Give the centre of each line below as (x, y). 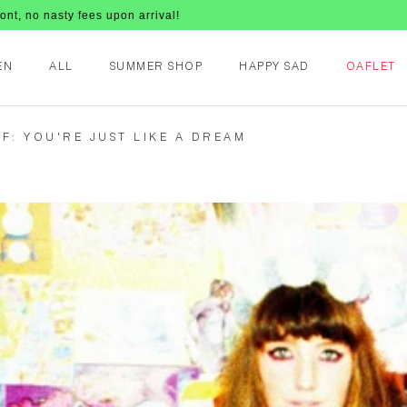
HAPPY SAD (274, 67)
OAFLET (371, 67)
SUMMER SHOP (156, 67)
